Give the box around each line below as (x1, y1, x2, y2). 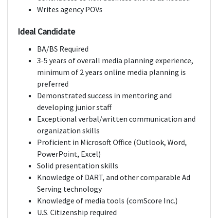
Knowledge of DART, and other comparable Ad (37, 172, 190, 182)
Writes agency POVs (37, 4, 103, 15)
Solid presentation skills (37, 161, 118, 171)
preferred (37, 79, 69, 89)
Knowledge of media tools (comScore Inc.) (37, 196, 178, 206)
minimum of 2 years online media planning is (37, 67, 186, 77)
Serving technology (37, 184, 102, 194)
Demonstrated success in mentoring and (37, 91, 172, 101)
